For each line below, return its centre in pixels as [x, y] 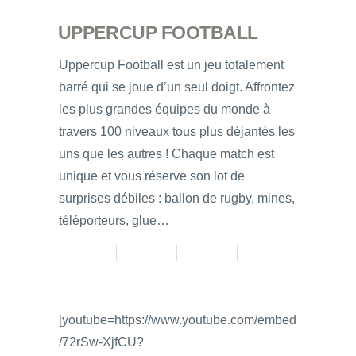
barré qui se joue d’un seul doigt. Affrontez [177, 87]
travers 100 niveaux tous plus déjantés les [177, 131]
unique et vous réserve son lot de [152, 176]
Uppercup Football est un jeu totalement [171, 64]
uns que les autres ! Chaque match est [166, 153]
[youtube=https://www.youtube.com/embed [178, 319]
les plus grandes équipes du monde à [164, 109]
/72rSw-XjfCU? [101, 342]
